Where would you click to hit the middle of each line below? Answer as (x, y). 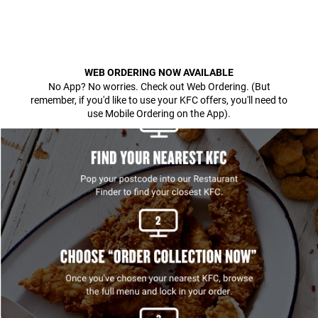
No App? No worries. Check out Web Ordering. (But (159, 87)
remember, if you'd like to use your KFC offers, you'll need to (159, 100)
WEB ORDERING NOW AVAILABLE (159, 72)
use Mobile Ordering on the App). (159, 114)
